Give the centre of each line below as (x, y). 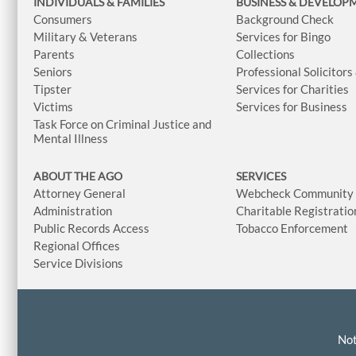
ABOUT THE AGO (78, 176)
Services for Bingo (284, 36)
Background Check (285, 19)
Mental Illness (71, 138)
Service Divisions (78, 263)
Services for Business (292, 106)
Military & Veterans (85, 36)
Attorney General (79, 193)
